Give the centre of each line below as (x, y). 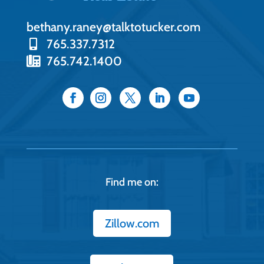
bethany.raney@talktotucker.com (113, 27)
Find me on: (132, 182)
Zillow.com (132, 224)
